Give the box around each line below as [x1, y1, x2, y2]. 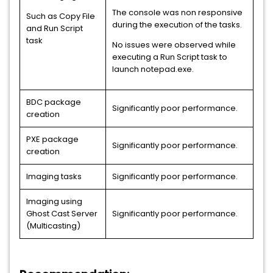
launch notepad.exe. [112, 63, 194, 75]
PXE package [26, 133, 79, 145]
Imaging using [26, 196, 82, 207]
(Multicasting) [26, 220, 80, 232]
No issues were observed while [112, 39, 236, 51]
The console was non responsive [112, 7, 243, 18]
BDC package [26, 96, 81, 108]
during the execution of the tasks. [112, 19, 242, 30]
